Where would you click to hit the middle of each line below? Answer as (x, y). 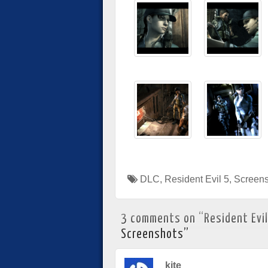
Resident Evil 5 (197, 179)
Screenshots (152, 234)
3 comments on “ (162, 219)
